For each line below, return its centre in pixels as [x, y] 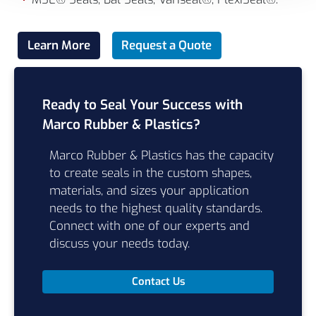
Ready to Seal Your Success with [142, 104]
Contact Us [158, 282]
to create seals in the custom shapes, [151, 173]
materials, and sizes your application [149, 190]
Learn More [59, 45]
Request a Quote [167, 45]
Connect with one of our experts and [150, 226]
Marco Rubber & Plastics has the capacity [162, 155]
